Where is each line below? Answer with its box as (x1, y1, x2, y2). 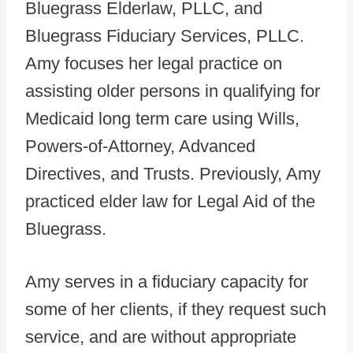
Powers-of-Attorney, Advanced (25, 136, 255, 156)
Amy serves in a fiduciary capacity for (25, 272, 308, 292)
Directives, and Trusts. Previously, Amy (25, 164, 321, 184)
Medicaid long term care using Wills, (25, 109, 299, 128)
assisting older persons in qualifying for (25, 81, 320, 101)
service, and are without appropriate (25, 327, 296, 347)
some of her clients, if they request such (25, 299, 326, 319)
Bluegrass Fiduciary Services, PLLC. (25, 26, 304, 46)
